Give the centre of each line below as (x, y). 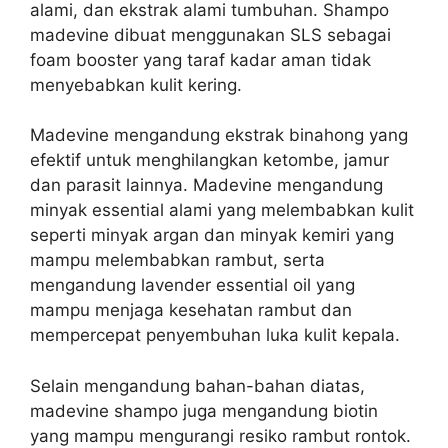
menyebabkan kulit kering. (136, 84)
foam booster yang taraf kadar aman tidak (200, 59)
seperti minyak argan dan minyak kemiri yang (212, 235)
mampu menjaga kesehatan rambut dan (191, 310)
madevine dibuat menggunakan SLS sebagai (210, 34)
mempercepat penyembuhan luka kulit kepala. (215, 335)
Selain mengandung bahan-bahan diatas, (197, 385)
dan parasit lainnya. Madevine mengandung (206, 185)
